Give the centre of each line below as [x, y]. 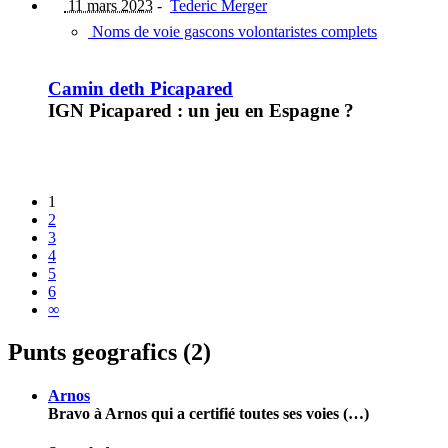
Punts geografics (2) [109, 351]
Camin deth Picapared [140, 88]
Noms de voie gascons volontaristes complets [232, 32]
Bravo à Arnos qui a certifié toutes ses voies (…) [208, 413]
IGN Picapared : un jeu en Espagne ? [201, 110]
